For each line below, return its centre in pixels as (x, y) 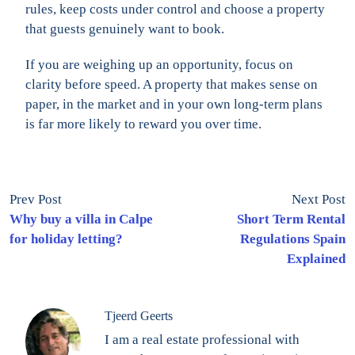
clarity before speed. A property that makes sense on (172, 84)
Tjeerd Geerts (139, 315)
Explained (316, 258)
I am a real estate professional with (202, 339)
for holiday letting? (66, 239)
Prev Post (36, 199)
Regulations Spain (293, 239)
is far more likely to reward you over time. (143, 124)
